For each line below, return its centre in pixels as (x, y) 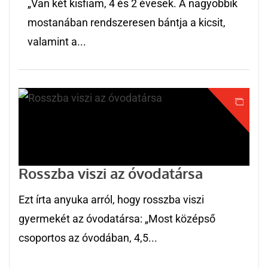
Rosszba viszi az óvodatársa (111, 173)
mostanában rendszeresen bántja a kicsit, (127, 23)
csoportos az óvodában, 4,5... (88, 238)
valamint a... (57, 42)
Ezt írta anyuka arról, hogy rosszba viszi (111, 200)
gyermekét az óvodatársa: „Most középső (117, 219)
